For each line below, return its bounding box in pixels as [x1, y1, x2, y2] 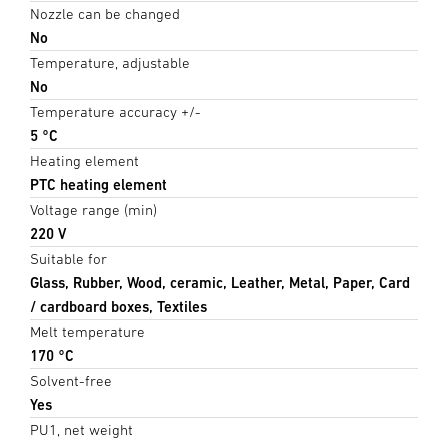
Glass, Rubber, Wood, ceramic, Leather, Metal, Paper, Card [30, 273, 410, 291]
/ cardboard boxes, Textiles [30, 297, 207, 315]
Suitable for [30, 249, 107, 267]
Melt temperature [30, 322, 145, 340]
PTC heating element [30, 175, 167, 193]
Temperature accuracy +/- [30, 102, 201, 120]
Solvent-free [30, 371, 112, 389]
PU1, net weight [30, 420, 133, 438]
